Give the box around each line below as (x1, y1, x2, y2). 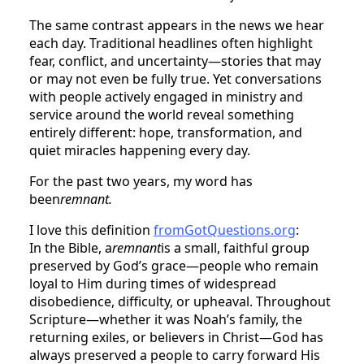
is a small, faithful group (161, 238, 310, 257)
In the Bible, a (29, 238, 112, 257)
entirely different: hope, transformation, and (29, 123, 302, 141)
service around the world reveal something (29, 105, 294, 123)
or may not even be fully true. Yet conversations (29, 69, 322, 88)
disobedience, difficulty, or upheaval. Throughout (29, 292, 331, 310)
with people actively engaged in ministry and (29, 87, 303, 106)
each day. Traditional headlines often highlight (29, 33, 313, 52)
